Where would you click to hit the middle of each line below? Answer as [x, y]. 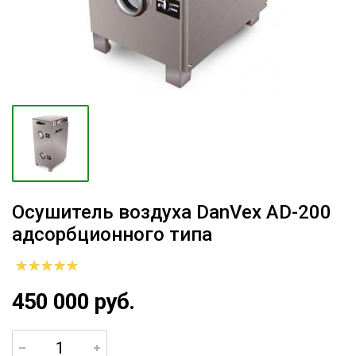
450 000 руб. [73, 302]
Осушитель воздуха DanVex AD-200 [172, 212]
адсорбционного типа [112, 234]
